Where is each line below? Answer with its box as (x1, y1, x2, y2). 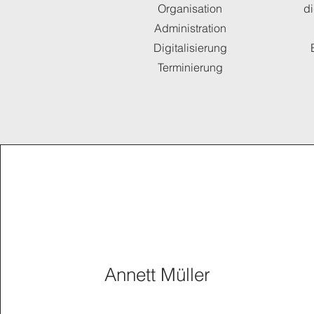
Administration (153, 21, 226, 35)
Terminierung (157, 60, 223, 74)
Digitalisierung (153, 41, 227, 55)
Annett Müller (104, 264, 211, 286)
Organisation (158, 1, 222, 15)
